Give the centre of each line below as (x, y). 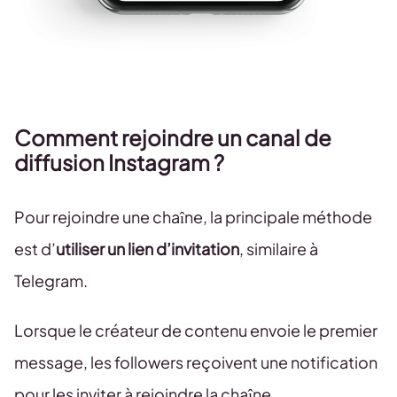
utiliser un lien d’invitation (148, 249)
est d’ (35, 249)
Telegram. (51, 281)
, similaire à (279, 249)
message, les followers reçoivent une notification (196, 362)
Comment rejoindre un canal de (173, 138)
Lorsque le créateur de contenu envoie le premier (196, 331)
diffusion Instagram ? (119, 163)
